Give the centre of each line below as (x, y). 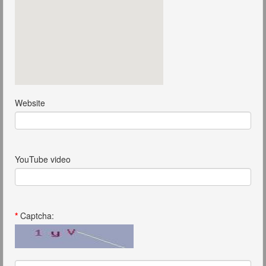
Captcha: (36, 215)
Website (30, 102)
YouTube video (43, 159)
